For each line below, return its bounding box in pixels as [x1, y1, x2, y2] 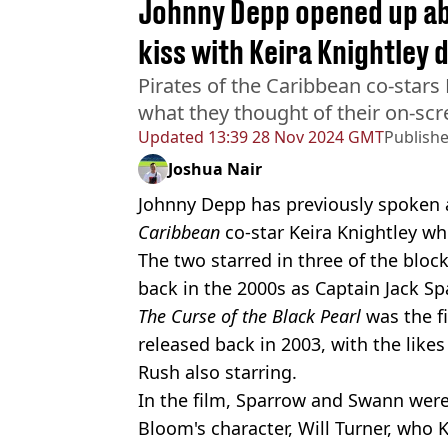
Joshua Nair [168, 158, 262, 181]
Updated [138, 126, 204, 149]
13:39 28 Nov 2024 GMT [204, 126, 384, 149]
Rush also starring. [138, 360, 297, 385]
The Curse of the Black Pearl [138, 304, 361, 329]
